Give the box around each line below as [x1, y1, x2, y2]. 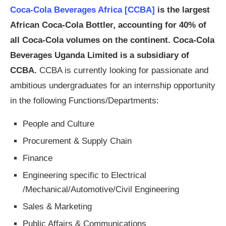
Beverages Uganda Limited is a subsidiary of [10, 50, 189, 61]
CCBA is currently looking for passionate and [39, 66, 208, 76]
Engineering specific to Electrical [23, 171, 146, 181]
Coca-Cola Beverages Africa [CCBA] [10, 5, 155, 15]
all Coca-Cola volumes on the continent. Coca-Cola [10, 35, 214, 45]
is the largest [155, 5, 210, 15]
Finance [23, 153, 52, 163]
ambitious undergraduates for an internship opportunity [10, 81, 215, 91]
